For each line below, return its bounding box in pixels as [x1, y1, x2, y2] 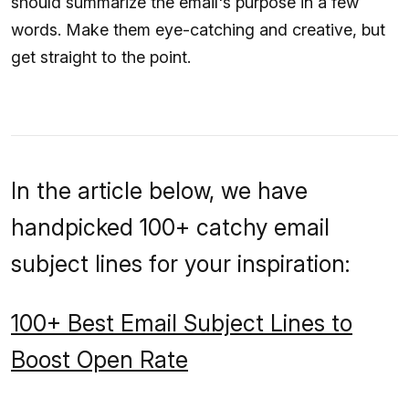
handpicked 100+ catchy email [11, 213, 330, 241]
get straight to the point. [11, 47, 191, 67]
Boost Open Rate [11, 345, 188, 373]
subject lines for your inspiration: [11, 249, 351, 278]
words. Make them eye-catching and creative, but [11, 19, 385, 39]
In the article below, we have [11, 176, 308, 204]
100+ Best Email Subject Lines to [11, 309, 352, 337]
